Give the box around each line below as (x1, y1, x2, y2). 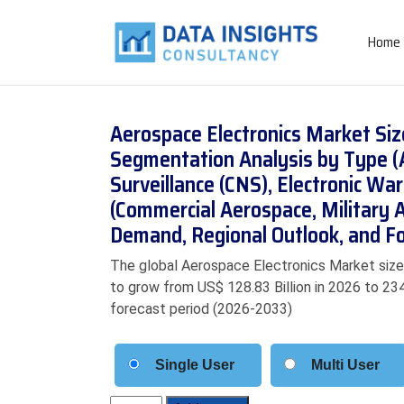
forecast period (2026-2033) (110, 300, 292, 317)
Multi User (311, 357, 380, 372)
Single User (155, 357, 234, 372)
